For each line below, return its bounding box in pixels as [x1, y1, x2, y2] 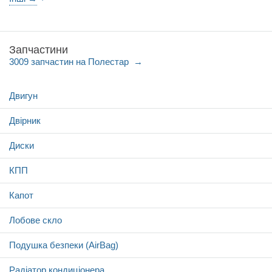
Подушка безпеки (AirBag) [9, 240, 118, 250]
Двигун [9, 90, 38, 101]
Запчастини [9, 44, 68, 56]
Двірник [9, 115, 41, 126]
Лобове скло [9, 215, 62, 225]
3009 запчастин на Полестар [9, 56, 131, 67]
